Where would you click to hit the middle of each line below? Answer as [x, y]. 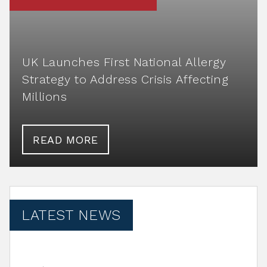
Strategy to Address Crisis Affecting [125, 80]
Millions [45, 97]
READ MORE [66, 140]
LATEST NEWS [71, 215]
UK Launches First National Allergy [124, 62]
